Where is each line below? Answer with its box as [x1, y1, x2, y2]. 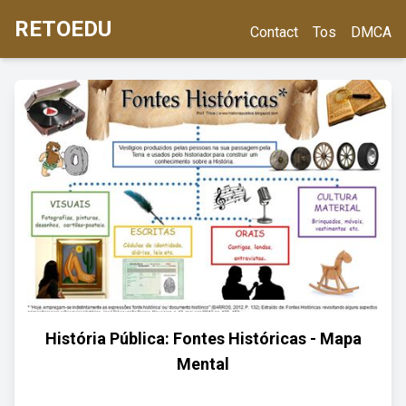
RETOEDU [14, 16, 111, 42]
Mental [177, 354, 229, 373]
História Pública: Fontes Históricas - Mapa [44, 329, 362, 348]
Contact [250, 24, 298, 41]
